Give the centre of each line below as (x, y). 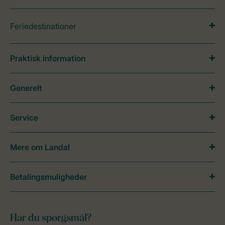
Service (24, 118)
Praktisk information (48, 58)
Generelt (26, 88)
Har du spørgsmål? (51, 218)
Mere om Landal (40, 147)
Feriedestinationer (43, 26)
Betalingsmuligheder (48, 177)
